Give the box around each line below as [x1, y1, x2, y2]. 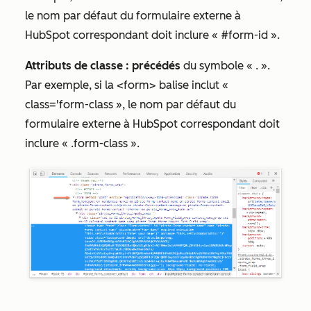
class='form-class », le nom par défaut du [25, 97, 236, 111]
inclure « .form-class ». [25, 136, 140, 150]
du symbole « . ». [180, 58, 270, 72]
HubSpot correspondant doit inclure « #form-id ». [25, 28, 280, 42]
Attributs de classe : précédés [25, 58, 180, 72]
